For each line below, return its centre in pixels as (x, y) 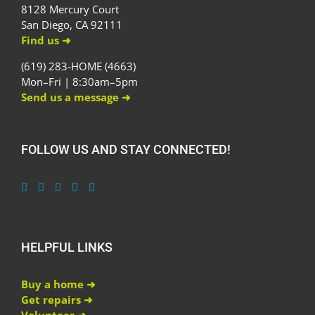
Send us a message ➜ (76, 97)
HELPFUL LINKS (67, 247)
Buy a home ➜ (58, 284)
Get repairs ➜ (57, 300)
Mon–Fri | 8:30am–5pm (79, 82)
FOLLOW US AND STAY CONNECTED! (126, 150)
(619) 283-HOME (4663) (78, 66)
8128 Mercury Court (70, 9)
